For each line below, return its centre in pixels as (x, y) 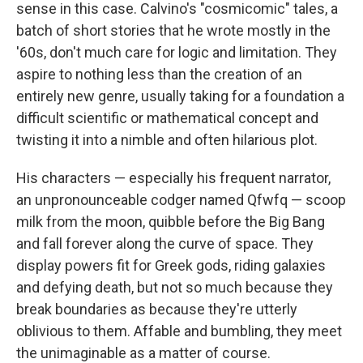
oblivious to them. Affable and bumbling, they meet (179, 331)
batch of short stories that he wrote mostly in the (173, 30)
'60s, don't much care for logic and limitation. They (177, 52)
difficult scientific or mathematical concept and (167, 118)
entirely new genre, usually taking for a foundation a (180, 96)
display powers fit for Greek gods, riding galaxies (171, 265)
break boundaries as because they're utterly (157, 309)
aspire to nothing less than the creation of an (159, 74)
